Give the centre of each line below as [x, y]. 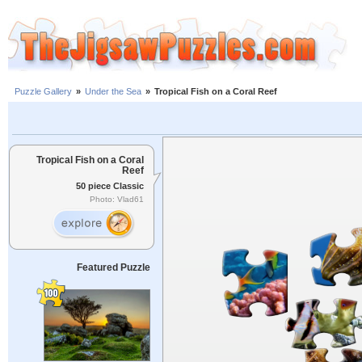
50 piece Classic [110, 185]
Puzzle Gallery [43, 92]
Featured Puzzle [113, 267]
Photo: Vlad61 [117, 200]
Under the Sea [113, 92]
